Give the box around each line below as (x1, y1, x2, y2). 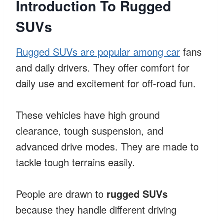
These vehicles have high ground (16, 107, 160, 122)
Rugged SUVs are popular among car (16, 44, 180, 59)
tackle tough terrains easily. (16, 154, 135, 169)
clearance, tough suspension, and (16, 123, 163, 138)
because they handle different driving (16, 202, 177, 217)
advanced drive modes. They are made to (16, 139, 199, 153)
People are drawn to (16, 186, 107, 201)
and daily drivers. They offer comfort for (16, 60, 189, 74)
